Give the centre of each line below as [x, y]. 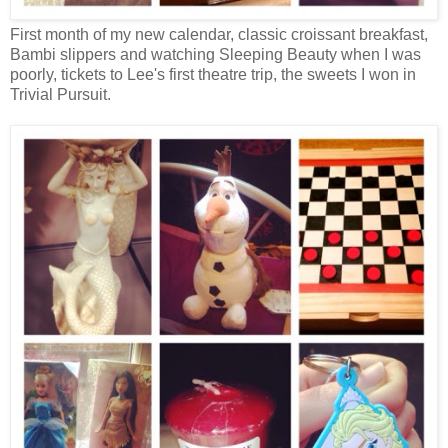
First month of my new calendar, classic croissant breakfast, [219, 34]
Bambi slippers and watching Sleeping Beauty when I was [215, 54]
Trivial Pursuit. [60, 94]
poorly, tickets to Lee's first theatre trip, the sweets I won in [213, 74]
